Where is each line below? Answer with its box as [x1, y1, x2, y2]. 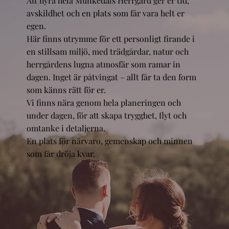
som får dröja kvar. [26, 148, 95, 159]
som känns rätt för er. [26, 84, 106, 95]
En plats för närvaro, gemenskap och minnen [26, 135, 193, 146]
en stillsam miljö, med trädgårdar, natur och [26, 45, 189, 57]
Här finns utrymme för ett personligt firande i [26, 33, 195, 44]
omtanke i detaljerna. [26, 122, 105, 133]
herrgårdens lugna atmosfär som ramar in [26, 58, 180, 70]
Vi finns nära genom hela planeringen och [26, 97, 181, 108]
